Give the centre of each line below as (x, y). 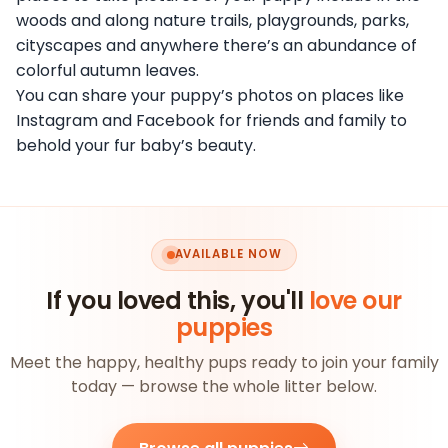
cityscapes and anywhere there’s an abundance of (216, 45)
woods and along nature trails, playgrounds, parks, (212, 20)
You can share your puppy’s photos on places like (210, 95)
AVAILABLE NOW (228, 254)
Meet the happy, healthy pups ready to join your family (224, 363)
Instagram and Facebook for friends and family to (211, 120)
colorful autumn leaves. (107, 70)
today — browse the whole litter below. (224, 387)
